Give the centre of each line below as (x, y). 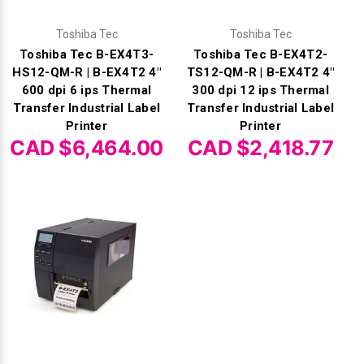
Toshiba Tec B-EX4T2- (260, 54)
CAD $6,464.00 (87, 147)
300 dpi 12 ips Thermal (260, 90)
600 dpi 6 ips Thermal (87, 90)
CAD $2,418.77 (260, 147)
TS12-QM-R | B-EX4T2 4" (260, 72)
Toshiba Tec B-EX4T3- (87, 54)
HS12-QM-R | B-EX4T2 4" (87, 72)
